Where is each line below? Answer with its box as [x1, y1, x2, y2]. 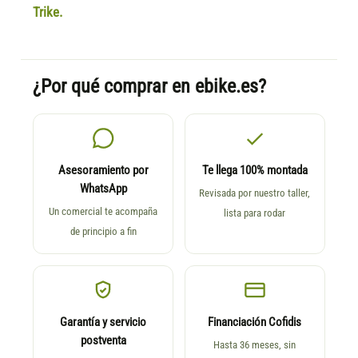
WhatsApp [79, 181, 127, 196]
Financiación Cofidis [208, 315, 302, 329]
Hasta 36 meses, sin [213, 338, 296, 351]
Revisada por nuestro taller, [199, 186, 311, 199]
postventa [80, 333, 126, 348]
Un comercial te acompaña [49, 205, 158, 217]
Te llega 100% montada [201, 163, 308, 177]
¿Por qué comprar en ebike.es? [33, 74, 267, 97]
